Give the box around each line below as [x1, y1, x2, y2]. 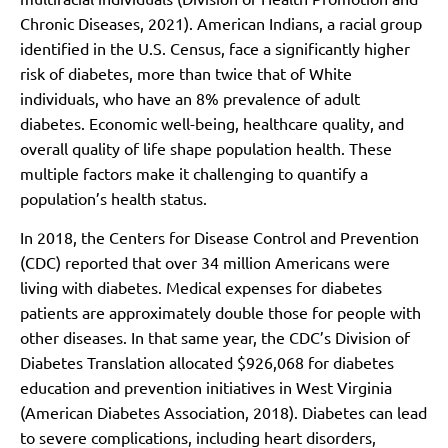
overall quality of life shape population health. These [20, 138, 392, 159]
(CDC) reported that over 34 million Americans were [20, 252, 390, 273]
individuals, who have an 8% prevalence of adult [20, 88, 360, 109]
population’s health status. [20, 188, 207, 209]
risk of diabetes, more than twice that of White [20, 63, 352, 84]
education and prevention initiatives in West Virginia [20, 377, 392, 398]
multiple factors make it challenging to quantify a [20, 163, 368, 184]
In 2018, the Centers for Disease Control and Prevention [20, 227, 419, 248]
